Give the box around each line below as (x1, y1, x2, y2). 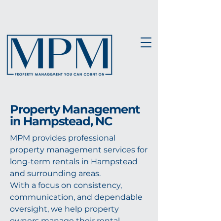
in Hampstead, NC (10, 114, 112, 128)
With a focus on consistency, (10, 181, 122, 190)
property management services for (10, 145, 147, 154)
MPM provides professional (10, 133, 115, 143)
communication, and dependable (10, 192, 143, 202)
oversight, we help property (10, 204, 119, 214)
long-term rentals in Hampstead (10, 157, 138, 166)
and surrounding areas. (10, 169, 101, 178)
